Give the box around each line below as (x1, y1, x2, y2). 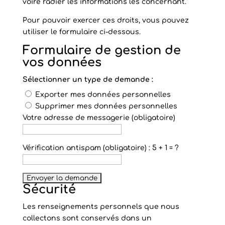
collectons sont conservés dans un (22, 214, 152, 222)
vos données (22, 56, 101, 69)
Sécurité (22, 183, 76, 196)
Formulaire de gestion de (22, 44, 181, 57)
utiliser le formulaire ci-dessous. (22, 28, 141, 36)
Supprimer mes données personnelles (35, 102, 177, 110)
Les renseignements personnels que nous (22, 203, 179, 210)
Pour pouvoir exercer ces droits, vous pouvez (22, 17, 189, 24)
